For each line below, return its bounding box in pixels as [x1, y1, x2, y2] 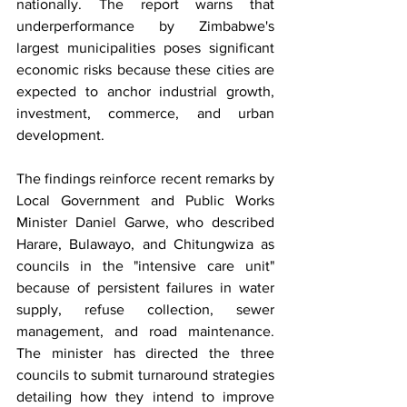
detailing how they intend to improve [16, 388, 274, 404]
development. [16, 126, 104, 143]
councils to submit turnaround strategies [16, 366, 274, 382]
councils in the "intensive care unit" [16, 257, 274, 273]
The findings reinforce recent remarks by [16, 170, 274, 186]
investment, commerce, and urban [16, 104, 274, 121]
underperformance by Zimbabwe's [16, 17, 274, 34]
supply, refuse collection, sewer [16, 301, 274, 317]
